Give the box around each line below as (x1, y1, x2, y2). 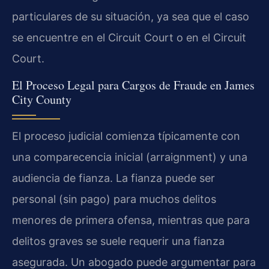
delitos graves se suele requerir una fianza (12, 234, 225, 247)
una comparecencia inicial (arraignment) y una (12, 150, 247, 163)
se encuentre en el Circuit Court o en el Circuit (12, 31, 246, 44)
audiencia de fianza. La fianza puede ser (12, 171, 215, 184)
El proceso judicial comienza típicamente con (12, 129, 240, 142)
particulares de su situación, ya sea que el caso (12, 10, 249, 23)
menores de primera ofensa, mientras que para (12, 213, 250, 226)
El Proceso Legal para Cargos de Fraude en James (12, 76, 255, 93)
